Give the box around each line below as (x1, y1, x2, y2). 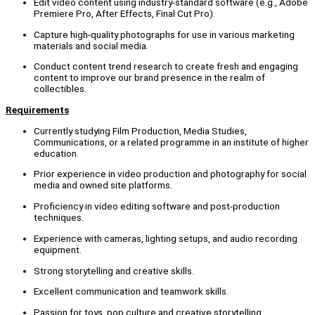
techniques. (34, 212, 84, 224)
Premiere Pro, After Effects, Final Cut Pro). (34, 8, 215, 20)
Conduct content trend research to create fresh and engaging (34, 60, 298, 72)
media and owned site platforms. (34, 179, 172, 191)
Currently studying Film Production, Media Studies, (34, 124, 247, 136)
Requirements (6, 104, 69, 116)
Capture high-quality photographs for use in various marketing (34, 28, 295, 40)
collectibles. (34, 83, 86, 95)
